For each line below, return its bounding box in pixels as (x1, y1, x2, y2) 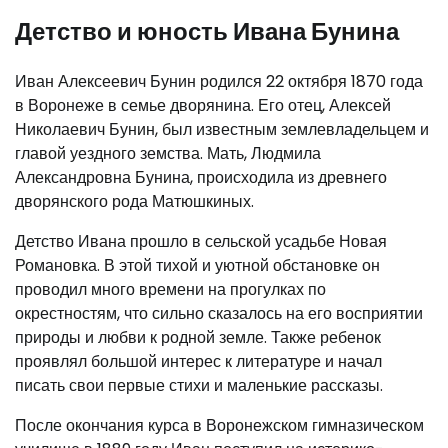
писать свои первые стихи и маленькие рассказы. (15, 373, 383, 397)
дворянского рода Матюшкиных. (15, 189, 254, 213)
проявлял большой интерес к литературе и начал (15, 349, 382, 373)
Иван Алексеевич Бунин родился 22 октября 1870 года (15, 69, 423, 93)
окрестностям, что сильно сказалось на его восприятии (15, 301, 423, 325)
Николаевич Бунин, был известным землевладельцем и (15, 117, 429, 141)
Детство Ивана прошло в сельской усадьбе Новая (15, 229, 387, 253)
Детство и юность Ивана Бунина (15, 14, 399, 48)
